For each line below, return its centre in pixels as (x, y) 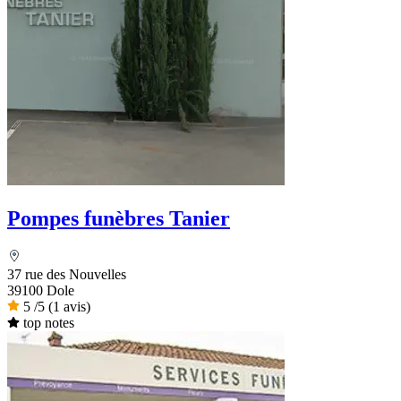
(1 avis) (69, 307)
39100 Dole (41, 291)
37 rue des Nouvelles (67, 275)
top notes (48, 323)
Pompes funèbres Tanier (119, 219)
